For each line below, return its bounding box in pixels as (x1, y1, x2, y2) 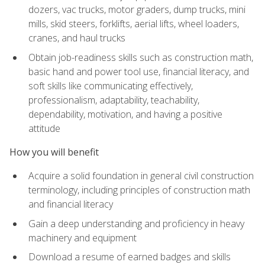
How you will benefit (9, 145, 99, 159)
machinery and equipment (28, 231, 137, 244)
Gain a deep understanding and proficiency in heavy (28, 216, 244, 230)
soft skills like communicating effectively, (28, 79, 193, 92)
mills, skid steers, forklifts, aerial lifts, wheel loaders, (28, 17, 239, 31)
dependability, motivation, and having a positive (28, 107, 222, 121)
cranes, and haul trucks (28, 31, 125, 45)
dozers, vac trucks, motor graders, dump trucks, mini (28, 3, 245, 17)
